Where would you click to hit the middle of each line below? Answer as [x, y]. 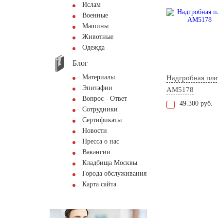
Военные [95, 15]
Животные [98, 37]
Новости [95, 131]
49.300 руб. [196, 104]
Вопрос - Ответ [105, 99]
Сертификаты [102, 120]
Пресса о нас [101, 141]
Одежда [93, 47]
